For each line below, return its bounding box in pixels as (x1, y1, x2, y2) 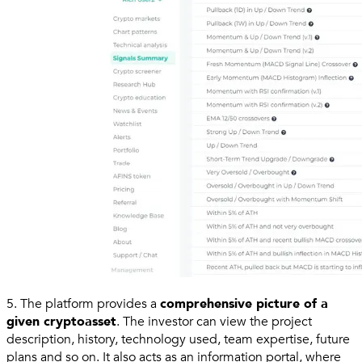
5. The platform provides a (6, 295, 160, 314)
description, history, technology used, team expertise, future (6, 330, 350, 349)
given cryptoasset (6, 313, 116, 331)
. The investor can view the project (116, 313, 312, 331)
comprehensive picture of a (160, 295, 328, 314)
